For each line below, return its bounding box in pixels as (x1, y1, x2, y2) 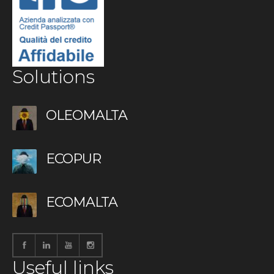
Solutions (12, 65, 95, 89)
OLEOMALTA (46, 107, 127, 124)
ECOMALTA (46, 194, 117, 211)
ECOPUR (46, 150, 101, 168)
